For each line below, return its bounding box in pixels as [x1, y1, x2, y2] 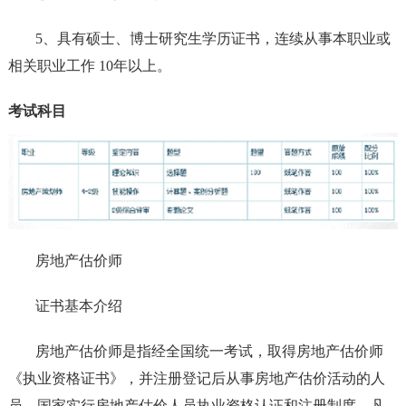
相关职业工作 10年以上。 [7, 58, 171, 74]
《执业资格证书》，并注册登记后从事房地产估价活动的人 [7, 370, 385, 386]
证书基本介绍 [34, 297, 122, 314]
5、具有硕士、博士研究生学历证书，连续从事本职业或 [34, 31, 391, 47]
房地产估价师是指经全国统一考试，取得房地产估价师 [34, 343, 383, 359]
